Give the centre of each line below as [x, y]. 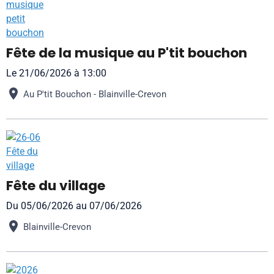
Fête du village [56, 186]
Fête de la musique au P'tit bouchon [127, 53]
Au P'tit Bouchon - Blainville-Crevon [95, 94]
